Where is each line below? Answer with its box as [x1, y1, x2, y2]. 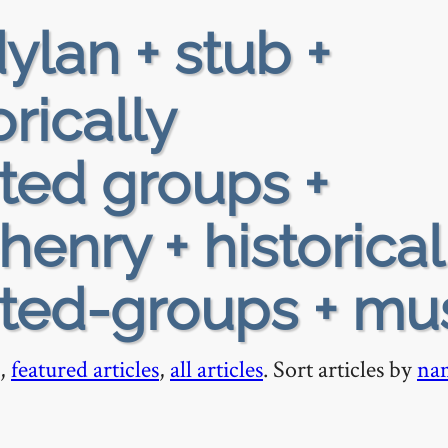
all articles [170, 353, 263, 384]
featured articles [11, 353, 159, 384]
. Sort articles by [263, 353, 417, 384]
